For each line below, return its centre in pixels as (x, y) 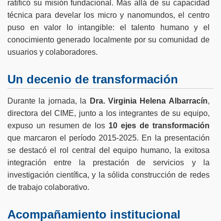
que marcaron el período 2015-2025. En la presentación (109, 138)
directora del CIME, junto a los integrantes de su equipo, (109, 113)
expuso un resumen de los (58, 126)
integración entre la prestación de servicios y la (109, 163)
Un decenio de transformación (93, 79)
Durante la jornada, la (49, 101)
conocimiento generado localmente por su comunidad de (109, 40)
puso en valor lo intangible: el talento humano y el (109, 27)
